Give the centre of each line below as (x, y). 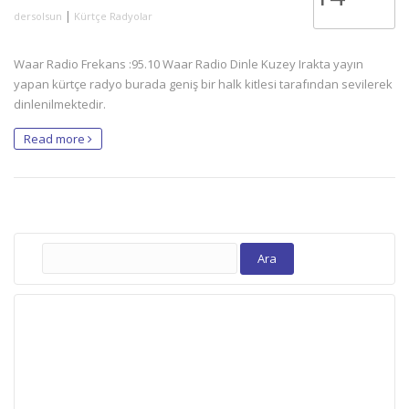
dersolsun (38, 16)
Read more (56, 138)
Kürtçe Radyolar (113, 16)
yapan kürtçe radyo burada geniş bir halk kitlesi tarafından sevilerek (203, 84)
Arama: (61, 247)
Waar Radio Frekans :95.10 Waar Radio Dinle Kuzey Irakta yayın (189, 63)
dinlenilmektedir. (60, 104)
